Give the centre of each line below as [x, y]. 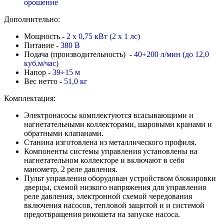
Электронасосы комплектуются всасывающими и [109, 115]
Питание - [42, 45]
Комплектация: [30, 98]
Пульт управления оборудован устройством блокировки [120, 178]
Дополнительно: [32, 19]
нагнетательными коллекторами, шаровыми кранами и [118, 124]
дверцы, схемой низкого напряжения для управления [115, 187]
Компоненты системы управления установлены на [111, 151]
